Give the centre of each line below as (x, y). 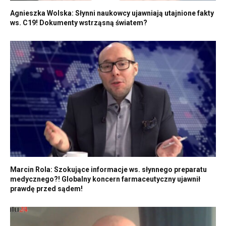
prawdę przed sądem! (46, 188)
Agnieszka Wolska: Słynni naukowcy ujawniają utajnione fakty (112, 13)
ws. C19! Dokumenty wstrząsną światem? (79, 23)
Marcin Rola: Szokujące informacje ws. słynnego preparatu (108, 169)
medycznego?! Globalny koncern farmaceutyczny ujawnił (105, 179)
